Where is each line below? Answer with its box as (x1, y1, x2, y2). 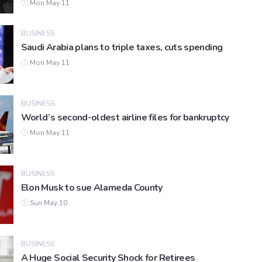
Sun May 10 (27, 198, 67, 208)
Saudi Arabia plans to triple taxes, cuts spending (20, 41, 223, 54)
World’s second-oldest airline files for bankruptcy (20, 111, 229, 125)
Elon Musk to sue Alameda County (20, 181, 163, 195)
